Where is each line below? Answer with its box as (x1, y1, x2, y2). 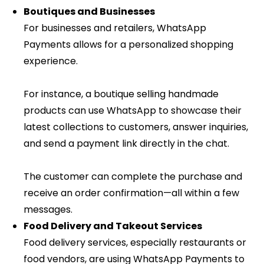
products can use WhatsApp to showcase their (24, 104, 242, 118)
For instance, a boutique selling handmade (24, 87, 219, 101)
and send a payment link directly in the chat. (24, 137, 229, 151)
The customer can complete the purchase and (24, 170, 242, 184)
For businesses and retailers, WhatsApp (24, 21, 206, 35)
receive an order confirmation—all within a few (24, 186, 239, 200)
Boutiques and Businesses (24, 5, 155, 19)
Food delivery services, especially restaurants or (24, 236, 246, 250)
